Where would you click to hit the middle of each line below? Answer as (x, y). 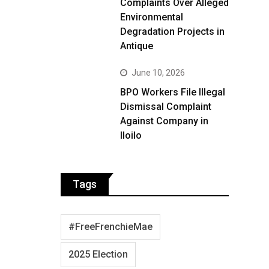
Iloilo (131, 135)
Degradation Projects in (172, 32)
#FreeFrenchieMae (110, 227)
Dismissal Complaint (166, 107)
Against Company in (164, 121)
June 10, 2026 (158, 73)
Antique (137, 46)
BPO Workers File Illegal (173, 92)
